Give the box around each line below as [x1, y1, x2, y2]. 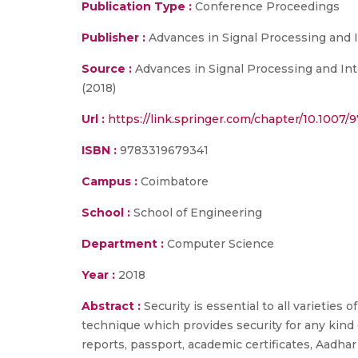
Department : [82, 237, 164, 251]
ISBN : [82, 143, 117, 157]
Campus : [82, 174, 137, 189]
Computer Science [164, 237, 274, 251]
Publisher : [82, 30, 149, 45]
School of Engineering [130, 205, 262, 220]
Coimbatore [137, 174, 209, 189]
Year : [82, 268, 115, 282]
